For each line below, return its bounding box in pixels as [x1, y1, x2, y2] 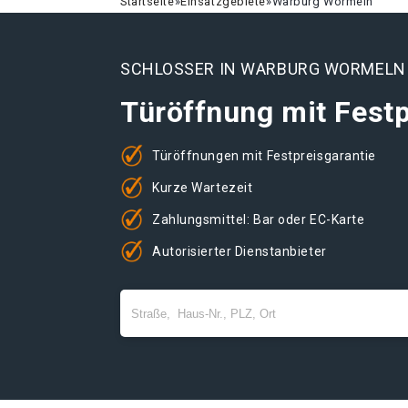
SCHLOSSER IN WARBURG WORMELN [120, 59, 406, 78]
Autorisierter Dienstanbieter [152, 243, 327, 259]
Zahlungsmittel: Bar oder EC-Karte [152, 211, 365, 227]
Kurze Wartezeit [152, 179, 253, 195]
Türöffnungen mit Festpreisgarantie [152, 148, 377, 163]
